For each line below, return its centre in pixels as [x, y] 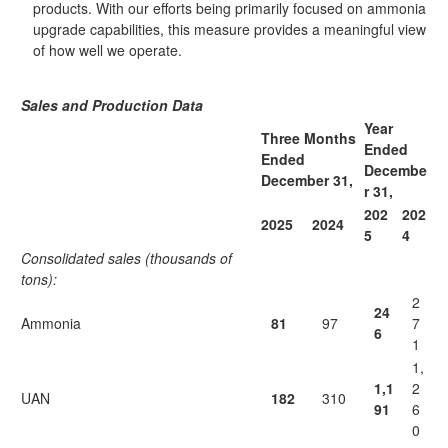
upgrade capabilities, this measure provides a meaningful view [229, 29]
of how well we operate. [107, 50]
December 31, [307, 180]
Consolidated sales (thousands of [126, 258]
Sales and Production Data [112, 105]
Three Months [308, 138]
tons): [39, 279]
